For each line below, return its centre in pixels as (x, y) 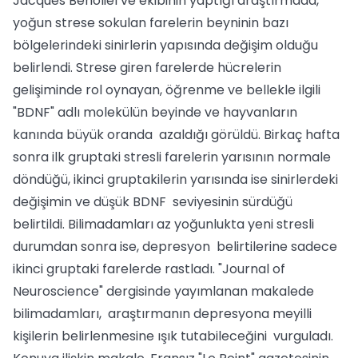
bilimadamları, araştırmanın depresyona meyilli (162, 314)
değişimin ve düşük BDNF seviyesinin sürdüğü (153, 202)
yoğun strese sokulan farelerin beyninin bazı (152, 23)
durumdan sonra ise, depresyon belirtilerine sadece (175, 247)
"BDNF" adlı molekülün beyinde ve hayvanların (155, 112)
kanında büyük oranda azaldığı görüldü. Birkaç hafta (176, 135)
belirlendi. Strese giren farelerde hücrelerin (147, 68)
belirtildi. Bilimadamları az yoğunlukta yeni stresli (163, 224)
